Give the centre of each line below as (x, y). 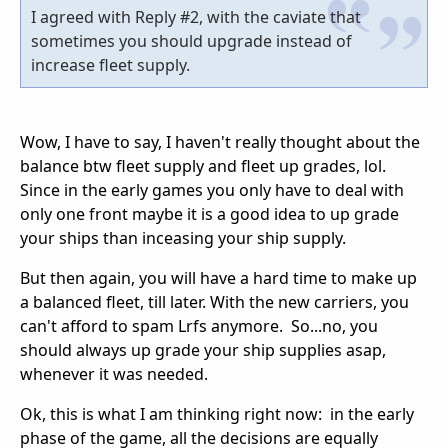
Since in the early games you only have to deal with (212, 189)
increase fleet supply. (110, 64)
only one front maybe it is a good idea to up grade (209, 213)
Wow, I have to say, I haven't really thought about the (220, 141)
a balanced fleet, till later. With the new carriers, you (214, 301)
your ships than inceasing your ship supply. (185, 237)
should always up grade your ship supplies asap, (203, 349)
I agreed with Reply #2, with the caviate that (196, 16)
